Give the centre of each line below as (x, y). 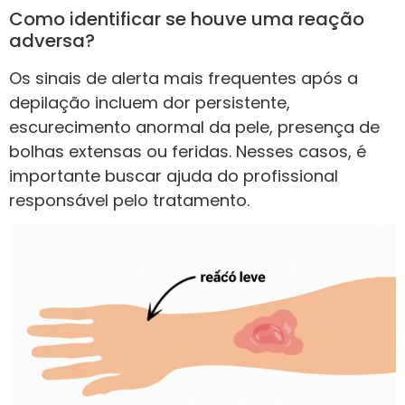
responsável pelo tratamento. (129, 200)
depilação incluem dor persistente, (150, 102)
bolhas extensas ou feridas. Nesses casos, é (188, 151)
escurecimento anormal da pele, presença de (194, 127)
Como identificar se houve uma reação (187, 19)
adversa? (52, 40)
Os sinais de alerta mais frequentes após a (184, 78)
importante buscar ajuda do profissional (174, 175)
